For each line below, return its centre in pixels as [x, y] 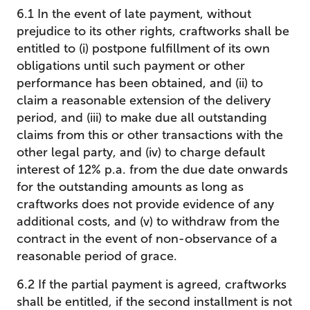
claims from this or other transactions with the [150, 135]
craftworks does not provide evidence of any [145, 204]
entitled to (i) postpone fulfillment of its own [143, 48]
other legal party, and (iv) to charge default [141, 152]
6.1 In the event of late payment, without [134, 14]
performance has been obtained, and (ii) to [140, 83]
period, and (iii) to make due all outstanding [142, 118]
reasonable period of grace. [97, 256]
